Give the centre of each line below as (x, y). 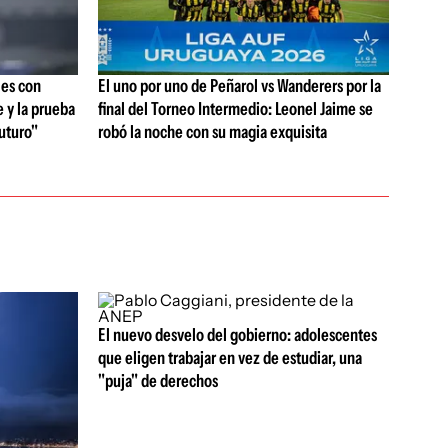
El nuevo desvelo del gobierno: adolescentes (237, 335)
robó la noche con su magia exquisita (212, 132)
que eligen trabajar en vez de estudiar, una (229, 358)
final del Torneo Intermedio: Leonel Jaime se (235, 109)
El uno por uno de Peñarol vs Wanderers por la (239, 86)
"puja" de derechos (157, 381)
